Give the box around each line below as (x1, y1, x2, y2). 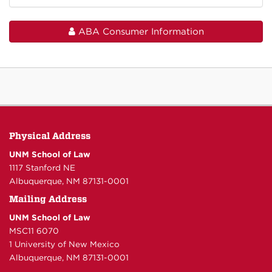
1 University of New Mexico (9, 239, 120, 250)
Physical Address (9, 131, 90, 142)
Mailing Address (9, 194, 87, 205)
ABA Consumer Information (75, 26, 204, 38)
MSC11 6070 (9, 226, 59, 236)
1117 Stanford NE (9, 163, 75, 173)
